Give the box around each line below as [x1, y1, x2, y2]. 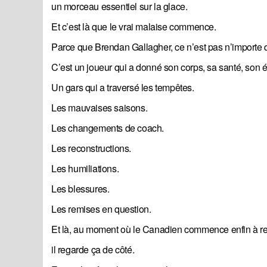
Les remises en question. [51, 202, 151, 216]
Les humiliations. [51, 162, 119, 176]
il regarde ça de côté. [51, 243, 135, 257]
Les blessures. [51, 182, 110, 196]
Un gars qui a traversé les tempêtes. [51, 80, 194, 95]
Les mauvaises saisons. [51, 101, 148, 115]
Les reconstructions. [51, 141, 131, 156]
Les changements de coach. [51, 121, 164, 135]
